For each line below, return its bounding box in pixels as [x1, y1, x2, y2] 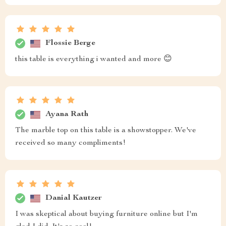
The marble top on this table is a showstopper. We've [15, 127, 196, 135]
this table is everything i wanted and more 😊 [15, 55, 172, 64]
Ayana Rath [45, 110, 88, 119]
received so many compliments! [15, 139, 126, 148]
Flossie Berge [45, 39, 95, 47]
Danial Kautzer [45, 194, 102, 202]
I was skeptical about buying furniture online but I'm [15, 210, 198, 219]
